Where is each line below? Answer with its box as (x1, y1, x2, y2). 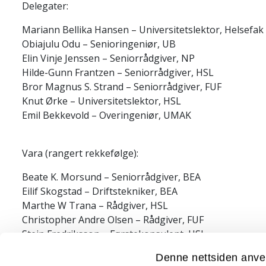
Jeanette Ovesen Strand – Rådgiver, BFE (22, 242, 198, 255)
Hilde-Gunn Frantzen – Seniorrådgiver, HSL (22, 66, 214, 79)
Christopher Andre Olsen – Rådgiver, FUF (22, 213, 204, 226)
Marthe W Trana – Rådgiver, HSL (22, 199, 168, 212)
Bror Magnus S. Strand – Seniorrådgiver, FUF (22, 80, 221, 93)
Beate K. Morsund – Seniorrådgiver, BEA (22, 170, 201, 183)
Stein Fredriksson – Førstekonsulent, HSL (22, 227, 206, 240)
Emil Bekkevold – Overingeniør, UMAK (22, 109, 191, 122)
